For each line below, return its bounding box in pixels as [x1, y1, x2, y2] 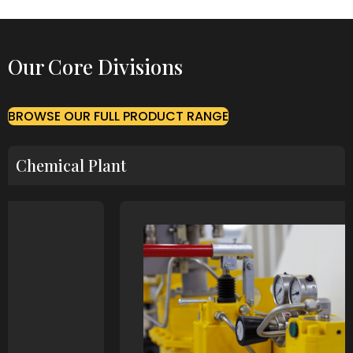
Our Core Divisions [8, 53, 183, 81]
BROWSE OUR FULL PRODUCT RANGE [8, 107, 229, 126]
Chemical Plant [16, 154, 126, 176]
